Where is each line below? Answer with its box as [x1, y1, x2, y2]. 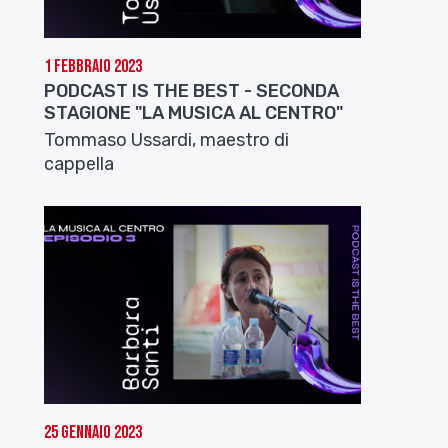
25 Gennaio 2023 [44, 421, 143, 443]
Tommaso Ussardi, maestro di [44, 128, 290, 151]
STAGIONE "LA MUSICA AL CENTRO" [44, 101, 344, 124]
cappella [44, 152, 115, 175]
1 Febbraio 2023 [44, 55, 143, 77]
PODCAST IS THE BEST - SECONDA [44, 79, 340, 102]
